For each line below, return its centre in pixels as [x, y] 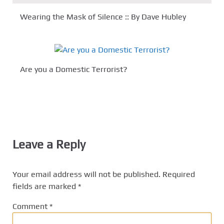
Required [179, 174]
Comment [31, 206]
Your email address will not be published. [86, 174]
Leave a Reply [49, 144]
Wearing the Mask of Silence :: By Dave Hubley [103, 17]
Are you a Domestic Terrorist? [74, 69]
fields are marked [45, 186]
